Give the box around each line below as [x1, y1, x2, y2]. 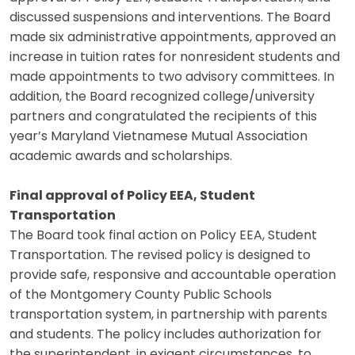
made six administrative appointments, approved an [10, 31, 336, 44]
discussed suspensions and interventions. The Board [10, 11, 330, 25]
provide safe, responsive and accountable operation [10, 269, 336, 282]
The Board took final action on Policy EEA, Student [10, 229, 317, 242]
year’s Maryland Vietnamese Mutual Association [10, 130, 307, 143]
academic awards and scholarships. [10, 150, 232, 163]
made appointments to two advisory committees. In [10, 71, 334, 84]
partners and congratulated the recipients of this [10, 110, 317, 124]
